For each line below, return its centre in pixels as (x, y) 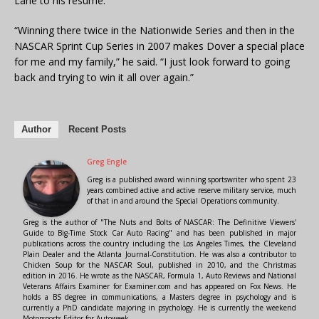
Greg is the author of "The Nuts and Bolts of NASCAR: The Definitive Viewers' (159, 223)
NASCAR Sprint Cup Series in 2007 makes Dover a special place (159, 46)
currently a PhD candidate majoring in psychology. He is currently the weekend (159, 308)
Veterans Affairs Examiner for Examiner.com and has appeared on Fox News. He (159, 287)
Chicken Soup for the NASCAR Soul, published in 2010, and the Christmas (159, 265)
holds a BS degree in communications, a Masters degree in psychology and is (159, 297)
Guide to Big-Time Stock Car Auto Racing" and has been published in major (159, 233)
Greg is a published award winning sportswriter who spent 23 (192, 180)
